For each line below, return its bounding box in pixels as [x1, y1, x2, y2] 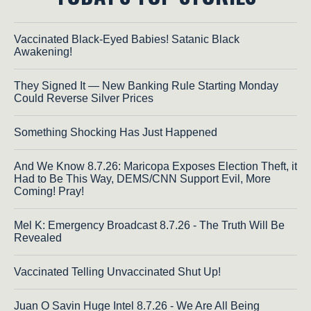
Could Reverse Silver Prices [14, 92, 153, 105]
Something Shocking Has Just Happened [14, 126, 217, 139]
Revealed [14, 232, 62, 244]
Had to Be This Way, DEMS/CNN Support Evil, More [14, 173, 271, 185]
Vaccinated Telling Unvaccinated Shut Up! [14, 266, 221, 278]
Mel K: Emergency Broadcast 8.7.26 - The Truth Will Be [14, 219, 285, 232]
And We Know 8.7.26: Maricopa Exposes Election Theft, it [14, 160, 297, 173]
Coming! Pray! [14, 185, 84, 198]
